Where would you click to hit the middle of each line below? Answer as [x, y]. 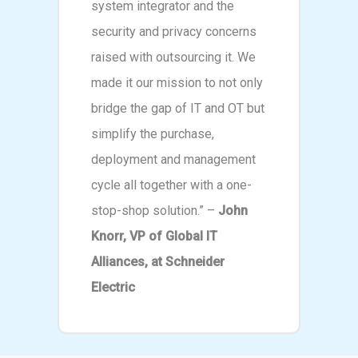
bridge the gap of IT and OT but [178, 108]
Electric [113, 287]
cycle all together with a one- [172, 185]
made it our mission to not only [177, 82]
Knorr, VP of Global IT [155, 236]
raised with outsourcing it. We [174, 57]
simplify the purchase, [153, 133]
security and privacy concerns [174, 31]
